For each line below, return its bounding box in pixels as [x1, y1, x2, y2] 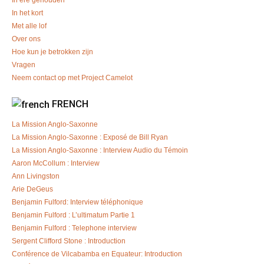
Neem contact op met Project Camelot [12, 73, 133, 82]
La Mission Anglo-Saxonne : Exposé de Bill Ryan [12, 133, 168, 141]
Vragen [12, 60, 35, 69]
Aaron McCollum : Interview [12, 159, 100, 167]
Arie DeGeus [12, 184, 53, 193]
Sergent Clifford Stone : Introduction [12, 236, 126, 245]
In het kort [12, 8, 43, 17]
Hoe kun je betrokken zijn [12, 47, 93, 56]
